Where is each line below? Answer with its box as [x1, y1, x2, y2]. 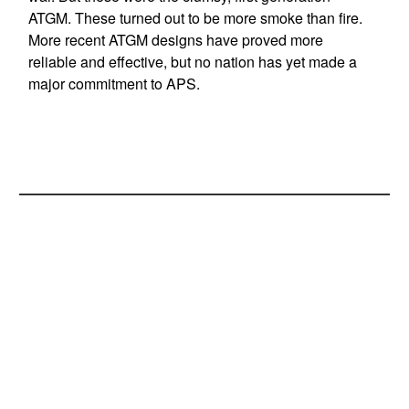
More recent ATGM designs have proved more [27, 29, 323, 50]
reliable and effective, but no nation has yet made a [27, 51, 357, 72]
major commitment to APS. [27, 73, 200, 94]
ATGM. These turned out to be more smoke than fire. [27, 7, 362, 28]
